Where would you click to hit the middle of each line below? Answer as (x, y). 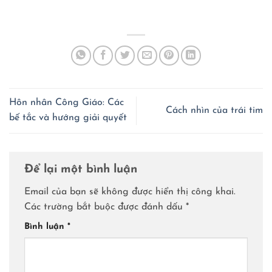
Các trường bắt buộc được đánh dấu (105, 207)
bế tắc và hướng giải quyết (68, 118)
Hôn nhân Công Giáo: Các (66, 103)
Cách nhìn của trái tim (214, 110)
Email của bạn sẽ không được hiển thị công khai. (130, 192)
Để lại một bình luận (83, 169)
